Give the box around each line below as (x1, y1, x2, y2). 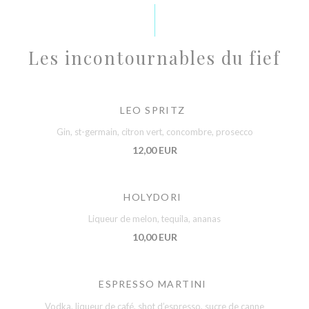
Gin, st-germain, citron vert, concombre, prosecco (56, 126, 253, 138)
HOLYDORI (123, 191, 182, 203)
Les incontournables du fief (28, 46, 281, 69)
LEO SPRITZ (120, 103, 186, 116)
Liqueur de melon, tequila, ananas (88, 213, 221, 225)
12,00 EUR (132, 144, 177, 157)
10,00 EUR (132, 231, 177, 243)
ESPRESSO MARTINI (99, 278, 207, 290)
